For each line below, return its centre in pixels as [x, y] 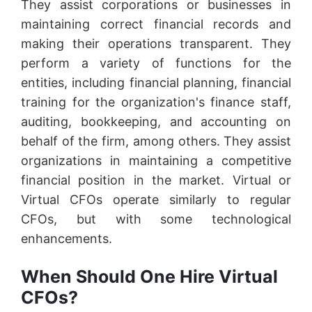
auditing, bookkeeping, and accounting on [156, 121]
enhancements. [68, 238]
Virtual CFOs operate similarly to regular [156, 199]
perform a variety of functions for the [156, 63]
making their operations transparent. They [156, 43]
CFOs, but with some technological [156, 219]
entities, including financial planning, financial [156, 82]
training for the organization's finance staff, [156, 102]
